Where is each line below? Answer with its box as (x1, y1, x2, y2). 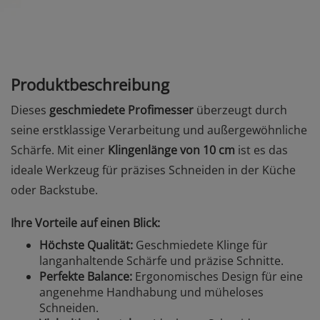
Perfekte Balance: (39, 269, 132, 284)
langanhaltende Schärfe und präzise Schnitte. (39, 253, 284, 269)
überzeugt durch (194, 102, 287, 118)
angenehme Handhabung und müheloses (39, 284, 264, 300)
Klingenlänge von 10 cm (108, 142, 235, 158)
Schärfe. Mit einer (11, 142, 108, 158)
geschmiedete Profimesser (49, 102, 194, 118)
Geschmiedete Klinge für (133, 237, 268, 253)
